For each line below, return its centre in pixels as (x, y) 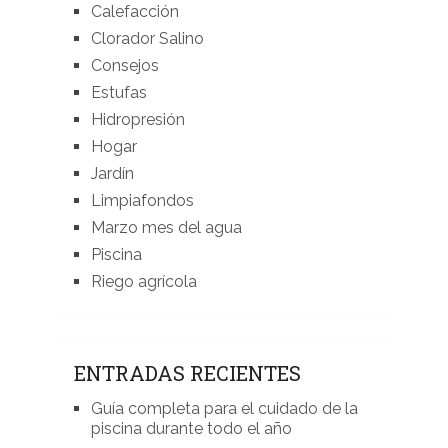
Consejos (124, 66)
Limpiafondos (142, 201)
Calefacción (134, 12)
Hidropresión (137, 120)
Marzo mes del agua (166, 228)
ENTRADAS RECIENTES (187, 373)
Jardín (112, 174)
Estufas (118, 93)
